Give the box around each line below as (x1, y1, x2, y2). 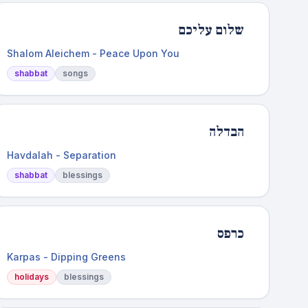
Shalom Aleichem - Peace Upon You (7, 47, 180, 59)
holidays (14, 272, 49, 282)
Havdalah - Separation (7, 149, 117, 161)
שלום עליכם (177, 21, 244, 39)
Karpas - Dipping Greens (7, 251, 126, 263)
